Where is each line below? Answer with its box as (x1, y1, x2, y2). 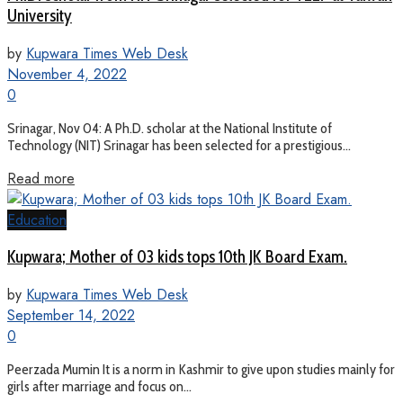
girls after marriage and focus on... (7, 378, 192, 396)
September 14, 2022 (7, 305, 135, 327)
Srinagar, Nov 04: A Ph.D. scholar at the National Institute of (7, 119, 332, 137)
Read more (7, 167, 75, 189)
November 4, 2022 (7, 63, 127, 85)
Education (7, 209, 67, 230)
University (7, 4, 72, 26)
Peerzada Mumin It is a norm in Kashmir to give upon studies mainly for (7, 361, 395, 379)
